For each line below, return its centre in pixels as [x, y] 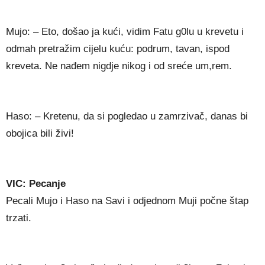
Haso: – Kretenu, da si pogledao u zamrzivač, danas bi [127, 117]
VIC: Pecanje [36, 184]
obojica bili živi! [40, 134]
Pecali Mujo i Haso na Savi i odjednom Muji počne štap [127, 201]
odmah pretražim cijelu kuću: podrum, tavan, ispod [118, 49]
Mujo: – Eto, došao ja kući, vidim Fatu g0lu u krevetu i [125, 32]
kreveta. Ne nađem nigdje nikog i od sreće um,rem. [119, 66]
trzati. [19, 218]
